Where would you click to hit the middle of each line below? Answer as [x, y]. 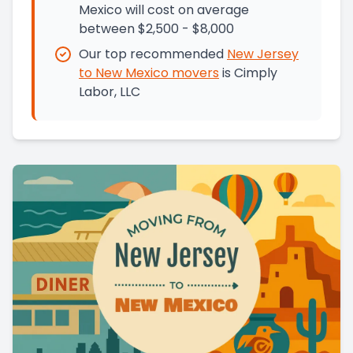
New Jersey [263, 54]
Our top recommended [151, 54]
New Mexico [132, 73]
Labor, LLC [110, 92]
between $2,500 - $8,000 [156, 29]
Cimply [256, 73]
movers [194, 73]
